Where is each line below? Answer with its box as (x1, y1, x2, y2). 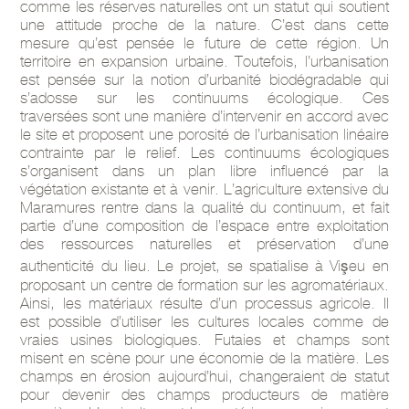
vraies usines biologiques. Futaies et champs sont (20, 330, 389, 349)
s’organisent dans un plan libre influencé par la (20, 161, 389, 180)
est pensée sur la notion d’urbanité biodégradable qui (20, 69, 389, 89)
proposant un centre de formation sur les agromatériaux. (20, 275, 389, 294)
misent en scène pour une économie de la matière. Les (20, 348, 389, 367)
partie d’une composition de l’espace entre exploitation (20, 215, 389, 235)
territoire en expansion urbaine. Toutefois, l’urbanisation (20, 51, 389, 70)
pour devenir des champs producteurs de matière (20, 384, 389, 404)
